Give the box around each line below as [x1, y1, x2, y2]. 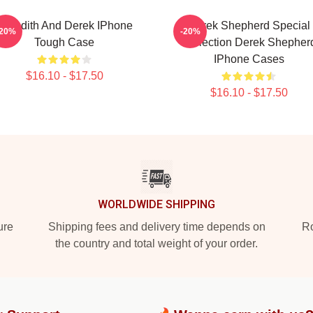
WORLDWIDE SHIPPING [98, 198, 215, 211]
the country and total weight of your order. [55, 238, 258, 249]
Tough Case [34, 36, 94, 48]
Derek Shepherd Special [187, 20, 310, 31]
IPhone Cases [213, 53, 284, 65]
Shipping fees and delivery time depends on [48, 221, 265, 233]
